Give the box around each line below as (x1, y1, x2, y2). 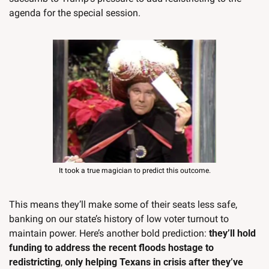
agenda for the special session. (9, 7, 141, 19)
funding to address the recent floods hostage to (9, 242, 214, 254)
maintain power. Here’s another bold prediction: (9, 228, 209, 240)
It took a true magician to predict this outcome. (58, 166, 211, 175)
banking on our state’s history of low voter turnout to (9, 213, 229, 225)
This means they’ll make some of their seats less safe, (9, 199, 237, 211)
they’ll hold (209, 228, 256, 240)
